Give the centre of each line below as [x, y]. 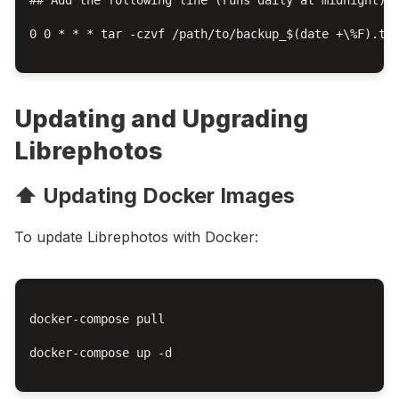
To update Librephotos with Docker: [136, 236]
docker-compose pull [97, 318]
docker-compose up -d [101, 352]
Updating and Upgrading [161, 118]
